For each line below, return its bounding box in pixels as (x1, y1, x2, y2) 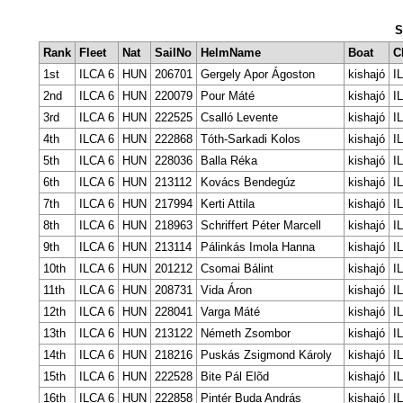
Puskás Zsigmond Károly (200, 348, 332, 363)
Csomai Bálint (200, 262, 273, 276)
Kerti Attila (200, 197, 255, 211)
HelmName (200, 46, 261, 60)
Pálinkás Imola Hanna (200, 240, 315, 255)
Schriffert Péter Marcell (200, 219, 321, 233)
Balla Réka (200, 154, 257, 168)
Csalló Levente (200, 111, 278, 125)
